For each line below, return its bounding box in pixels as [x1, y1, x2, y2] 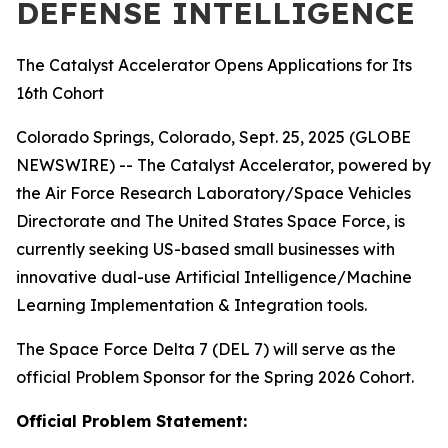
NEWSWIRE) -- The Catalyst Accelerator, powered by [16, 155, 431, 175]
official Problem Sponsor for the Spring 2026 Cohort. [16, 367, 422, 387]
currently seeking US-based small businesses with [16, 239, 395, 259]
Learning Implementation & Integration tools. [16, 295, 375, 315]
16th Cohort [16, 83, 104, 103]
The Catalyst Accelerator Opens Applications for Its [16, 55, 412, 75]
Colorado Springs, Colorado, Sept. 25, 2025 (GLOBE [16, 127, 411, 147]
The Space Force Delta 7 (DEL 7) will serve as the [16, 339, 396, 359]
